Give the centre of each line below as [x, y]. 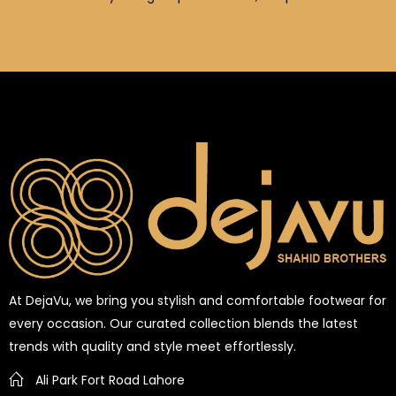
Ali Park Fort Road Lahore [110, 381]
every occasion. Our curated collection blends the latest [183, 324]
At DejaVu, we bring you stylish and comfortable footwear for [198, 301]
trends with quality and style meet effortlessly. [152, 347]
